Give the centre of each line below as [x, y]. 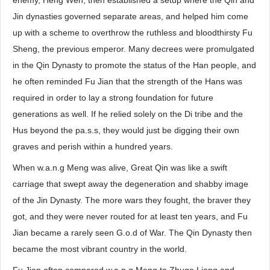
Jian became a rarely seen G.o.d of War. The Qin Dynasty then [132, 233]
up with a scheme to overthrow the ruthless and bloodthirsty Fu [133, 33]
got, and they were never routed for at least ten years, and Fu [130, 216]
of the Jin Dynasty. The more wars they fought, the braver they [132, 200]
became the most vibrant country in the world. [100, 249]
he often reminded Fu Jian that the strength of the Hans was [127, 81]
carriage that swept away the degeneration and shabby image [130, 184]
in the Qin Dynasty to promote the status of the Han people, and [134, 65]
